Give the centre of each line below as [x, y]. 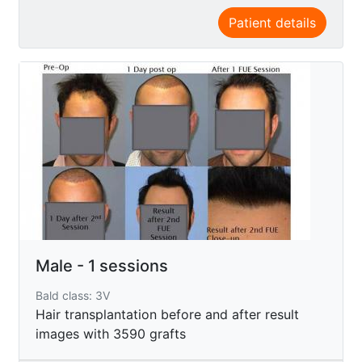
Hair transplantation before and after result [167, 314]
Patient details [272, 22]
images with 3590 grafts [111, 333]
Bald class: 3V [73, 295]
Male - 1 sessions [102, 265]
